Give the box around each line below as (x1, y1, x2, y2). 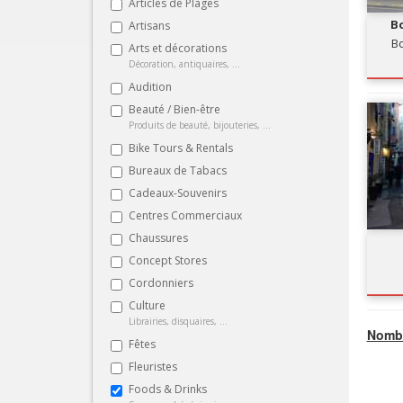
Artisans (129, 17, 170, 33)
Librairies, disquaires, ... (129, 314, 228, 327)
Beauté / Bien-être (129, 101, 220, 117)
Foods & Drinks (129, 381, 207, 397)
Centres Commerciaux (129, 207, 242, 223)
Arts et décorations (129, 40, 227, 56)
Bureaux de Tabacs (129, 162, 227, 178)
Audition (129, 78, 172, 94)
